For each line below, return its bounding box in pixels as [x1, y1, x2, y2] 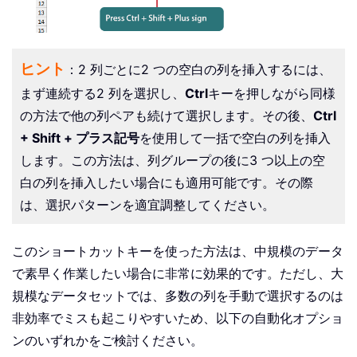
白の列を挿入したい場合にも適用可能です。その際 [20, 175, 313, 191]
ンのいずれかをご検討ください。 [12, 332, 203, 349]
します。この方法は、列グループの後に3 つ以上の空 [20, 152, 325, 169]
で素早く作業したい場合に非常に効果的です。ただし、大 [12, 265, 343, 282]
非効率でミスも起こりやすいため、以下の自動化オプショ [12, 310, 343, 327]
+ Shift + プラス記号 [20, 130, 139, 147]
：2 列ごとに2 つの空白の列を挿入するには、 [65, 61, 331, 78]
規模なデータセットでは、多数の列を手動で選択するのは [12, 288, 343, 304]
